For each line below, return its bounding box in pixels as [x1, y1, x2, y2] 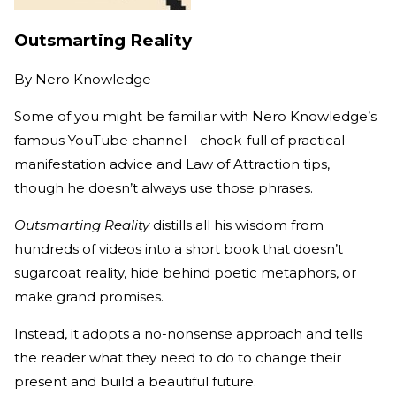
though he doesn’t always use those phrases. [14, 179, 316, 196]
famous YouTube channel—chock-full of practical [14, 131, 345, 148]
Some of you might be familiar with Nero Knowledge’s [14, 107, 377, 125]
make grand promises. [14, 287, 167, 305]
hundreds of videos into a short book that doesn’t [14, 240, 343, 257]
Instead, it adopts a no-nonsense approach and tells [14, 324, 362, 342]
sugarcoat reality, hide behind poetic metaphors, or [14, 263, 356, 281]
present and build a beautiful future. [14, 372, 260, 390]
